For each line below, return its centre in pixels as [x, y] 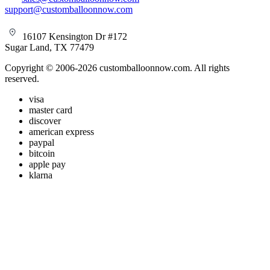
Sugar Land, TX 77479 [49, 48]
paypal [42, 143]
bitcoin [42, 154]
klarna [41, 175]
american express [61, 132]
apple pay [47, 165]
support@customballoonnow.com [69, 10]
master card [51, 110]
